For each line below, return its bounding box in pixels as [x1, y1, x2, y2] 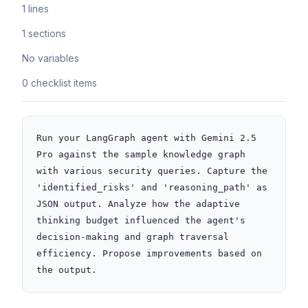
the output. [36, 265, 97, 275]
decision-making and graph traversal [36, 232, 229, 242]
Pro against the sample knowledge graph [36, 149, 245, 159]
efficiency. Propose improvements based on [36, 248, 262, 258]
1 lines [22, 3, 49, 14]
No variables [22, 52, 79, 64]
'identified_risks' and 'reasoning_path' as [36, 182, 267, 192]
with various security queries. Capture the [36, 166, 267, 176]
